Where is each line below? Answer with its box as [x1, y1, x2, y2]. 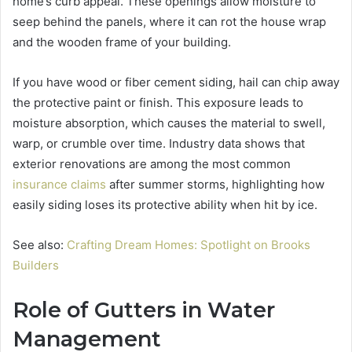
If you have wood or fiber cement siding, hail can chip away [13, 74, 339, 90]
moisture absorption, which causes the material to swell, [13, 115, 325, 130]
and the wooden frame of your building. [13, 34, 231, 49]
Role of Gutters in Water [13, 296, 275, 323]
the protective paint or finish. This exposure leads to [13, 94, 303, 110]
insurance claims [13, 176, 106, 192]
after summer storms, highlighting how [106, 176, 324, 192]
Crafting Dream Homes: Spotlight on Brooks [67, 236, 310, 252]
